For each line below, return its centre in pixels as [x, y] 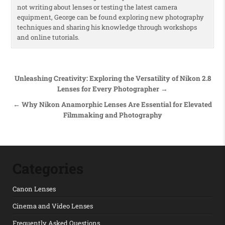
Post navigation [63, 79]
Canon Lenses [34, 189]
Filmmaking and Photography [113, 115]
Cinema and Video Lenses [53, 206]
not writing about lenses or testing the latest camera [97, 7]
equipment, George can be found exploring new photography [110, 17]
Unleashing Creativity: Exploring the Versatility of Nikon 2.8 [113, 78]
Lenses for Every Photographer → [113, 89]
